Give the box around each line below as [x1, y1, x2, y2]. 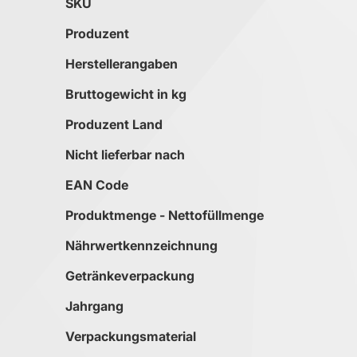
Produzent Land [65, 116, 163, 133]
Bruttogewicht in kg [65, 86, 186, 103]
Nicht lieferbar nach [65, 147, 185, 163]
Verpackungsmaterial [65, 328, 196, 345]
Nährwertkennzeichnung [65, 237, 218, 254]
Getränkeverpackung [65, 268, 194, 284]
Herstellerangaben [65, 56, 178, 73]
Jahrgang [65, 298, 124, 315]
